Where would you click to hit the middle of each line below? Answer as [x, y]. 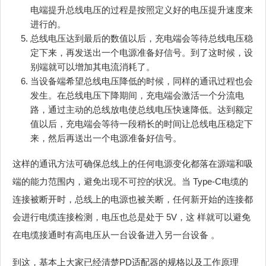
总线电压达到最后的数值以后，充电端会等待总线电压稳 [142, 39]
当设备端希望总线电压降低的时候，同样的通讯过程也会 [142, 81]
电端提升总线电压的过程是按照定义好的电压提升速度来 [142, 10]
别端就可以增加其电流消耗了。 [93, 67]
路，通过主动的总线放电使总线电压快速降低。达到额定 [142, 110]
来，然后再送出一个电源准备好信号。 [106, 138]
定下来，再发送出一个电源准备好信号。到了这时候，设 [142, 53]
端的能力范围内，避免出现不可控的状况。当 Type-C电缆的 [130, 182]
